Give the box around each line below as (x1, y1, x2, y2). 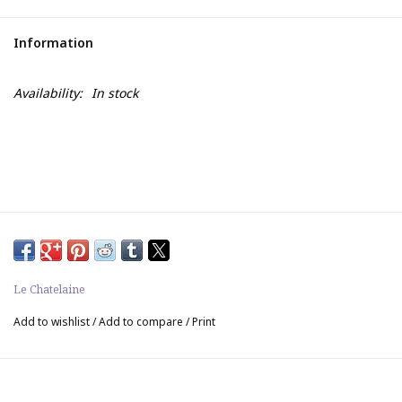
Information (13, 34, 93, 52)
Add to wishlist (13, 314, 92, 330)
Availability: (13, 84, 83, 102)
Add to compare (99, 314, 186, 330)
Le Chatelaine (13, 282, 85, 298)
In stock (92, 84, 138, 102)
